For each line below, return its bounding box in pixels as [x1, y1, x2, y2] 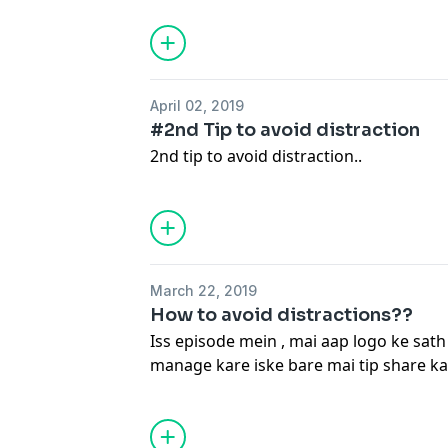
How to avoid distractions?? [150, 304, 414, 326]
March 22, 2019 [150, 282, 258, 299]
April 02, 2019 [150, 97, 245, 114]
